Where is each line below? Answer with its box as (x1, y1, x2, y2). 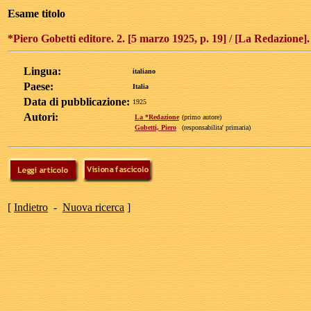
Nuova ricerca (62, 201, 124, 213)
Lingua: (24, 65, 61, 77)
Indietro (14, 201, 48, 213)
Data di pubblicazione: (24, 96, 130, 108)
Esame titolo (8, 8, 65, 19)
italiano (133, 67, 155, 75)
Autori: (24, 111, 58, 123)
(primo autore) (182, 113, 221, 121)
